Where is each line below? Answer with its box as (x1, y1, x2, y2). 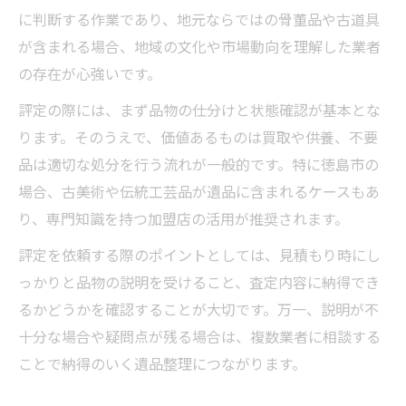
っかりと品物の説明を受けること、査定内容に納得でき (18, 271, 380, 293)
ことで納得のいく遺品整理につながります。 (18, 353, 306, 374)
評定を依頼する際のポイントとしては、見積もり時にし (18, 244, 381, 266)
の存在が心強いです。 (18, 63, 161, 84)
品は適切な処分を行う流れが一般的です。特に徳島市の (18, 153, 379, 175)
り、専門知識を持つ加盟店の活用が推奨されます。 (18, 208, 349, 229)
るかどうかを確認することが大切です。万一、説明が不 (18, 298, 379, 320)
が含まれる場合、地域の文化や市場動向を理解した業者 (18, 35, 381, 57)
